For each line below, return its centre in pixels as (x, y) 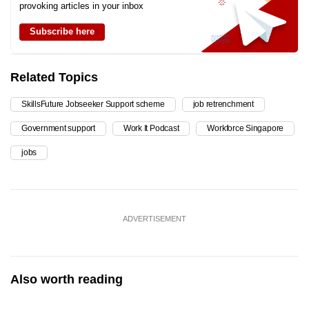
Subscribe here (62, 32)
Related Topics (54, 78)
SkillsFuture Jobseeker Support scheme (93, 104)
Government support (58, 129)
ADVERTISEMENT (154, 219)
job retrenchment (223, 104)
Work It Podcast (151, 129)
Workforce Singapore (246, 129)
